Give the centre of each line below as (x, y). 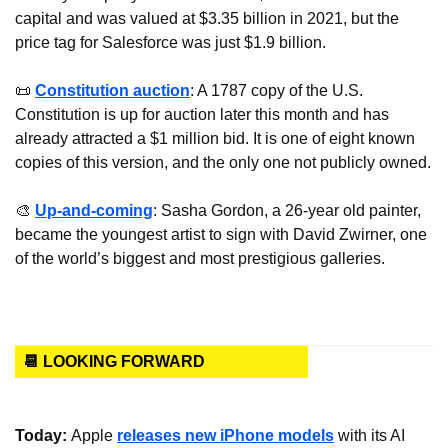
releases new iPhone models (225, 436)
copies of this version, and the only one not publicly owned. (223, 163)
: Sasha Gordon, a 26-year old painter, (287, 211)
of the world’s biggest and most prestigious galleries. (200, 259)
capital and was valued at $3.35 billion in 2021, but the (207, 19)
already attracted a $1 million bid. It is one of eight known (215, 139)
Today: (43, 436)
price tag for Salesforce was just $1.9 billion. (170, 43)
